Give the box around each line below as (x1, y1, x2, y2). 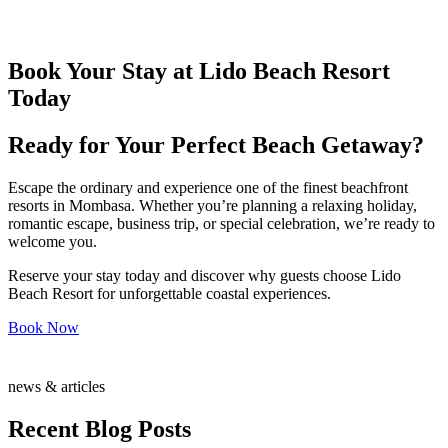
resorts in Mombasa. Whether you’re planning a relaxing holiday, (8, 197, 417, 215)
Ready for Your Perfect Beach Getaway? (8, 132, 424, 159)
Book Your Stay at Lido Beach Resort (8, 58, 390, 85)
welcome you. (8, 233, 97, 251)
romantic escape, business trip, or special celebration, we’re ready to (8, 215, 435, 233)
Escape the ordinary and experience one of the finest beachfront (8, 179, 408, 197)
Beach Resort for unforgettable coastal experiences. (8, 285, 331, 303)
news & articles (8, 378, 105, 396)
